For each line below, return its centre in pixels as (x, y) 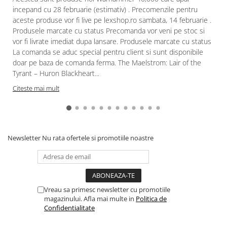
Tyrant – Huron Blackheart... (56, 73)
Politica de (151, 198)
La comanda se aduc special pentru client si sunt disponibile (108, 52)
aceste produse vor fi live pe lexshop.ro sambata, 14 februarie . (112, 20)
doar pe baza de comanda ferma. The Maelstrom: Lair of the (107, 62)
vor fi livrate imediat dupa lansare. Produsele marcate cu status (112, 41)
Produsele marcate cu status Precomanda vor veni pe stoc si (109, 30)
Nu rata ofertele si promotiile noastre (98, 138)
